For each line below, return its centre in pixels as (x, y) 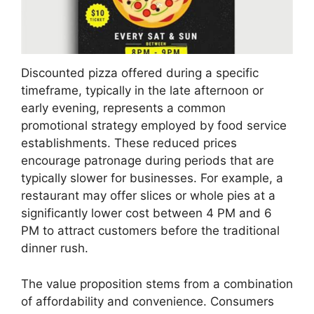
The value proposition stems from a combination (157, 284)
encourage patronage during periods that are (148, 161)
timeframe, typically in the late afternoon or (142, 91)
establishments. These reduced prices (129, 143)
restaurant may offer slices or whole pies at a (148, 196)
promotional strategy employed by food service (154, 126)
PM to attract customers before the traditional (150, 231)
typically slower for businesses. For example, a (152, 178)
